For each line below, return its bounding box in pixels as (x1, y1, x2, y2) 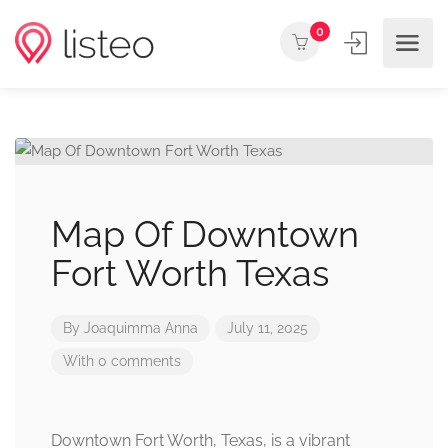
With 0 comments (63, 353, 181, 369)
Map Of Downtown (51, 213, 359, 255)
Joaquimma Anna (84, 320, 198, 336)
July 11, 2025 (227, 320, 308, 336)
